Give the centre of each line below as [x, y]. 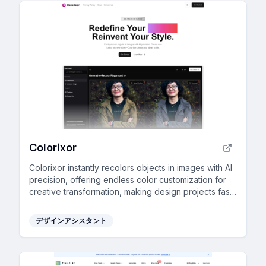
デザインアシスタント [71, 221]
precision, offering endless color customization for [128, 180]
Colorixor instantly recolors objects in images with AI [131, 168]
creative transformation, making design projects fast [131, 192]
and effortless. [57, 204]
